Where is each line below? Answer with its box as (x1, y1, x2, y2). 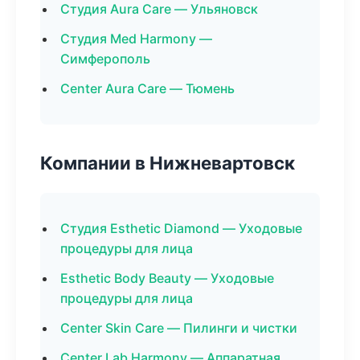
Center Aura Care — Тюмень (60, 80, 235, 96)
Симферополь (60, 51, 150, 67)
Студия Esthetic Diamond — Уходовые (60, 220, 302, 236)
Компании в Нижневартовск (40, 152, 295, 174)
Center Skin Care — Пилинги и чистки (60, 320, 297, 336)
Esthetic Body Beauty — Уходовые (60, 270, 274, 286)
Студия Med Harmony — (60, 31, 212, 47)
